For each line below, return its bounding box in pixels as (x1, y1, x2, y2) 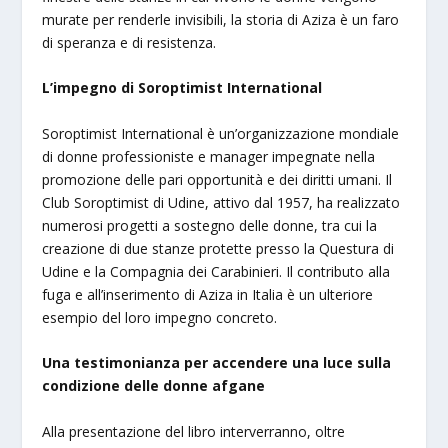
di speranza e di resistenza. (42, 32, 217, 52)
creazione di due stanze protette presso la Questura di (42, 238, 395, 258)
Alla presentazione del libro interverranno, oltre (42, 421, 346, 441)
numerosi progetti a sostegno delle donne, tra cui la (42, 215, 378, 235)
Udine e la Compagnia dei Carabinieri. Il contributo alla (42, 261, 391, 281)
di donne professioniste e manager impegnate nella (42, 146, 376, 166)
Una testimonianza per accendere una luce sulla (42, 353, 392, 373)
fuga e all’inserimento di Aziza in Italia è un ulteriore (42, 284, 374, 304)
